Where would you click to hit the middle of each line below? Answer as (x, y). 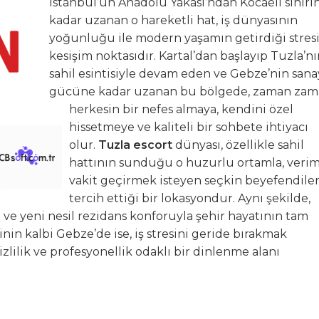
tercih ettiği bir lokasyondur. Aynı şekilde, (190, 198)
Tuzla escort (135, 145)
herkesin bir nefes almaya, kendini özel (181, 109)
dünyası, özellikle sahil (238, 145)
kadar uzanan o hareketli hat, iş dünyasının (173, 20)
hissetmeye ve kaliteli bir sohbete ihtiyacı (189, 127)
